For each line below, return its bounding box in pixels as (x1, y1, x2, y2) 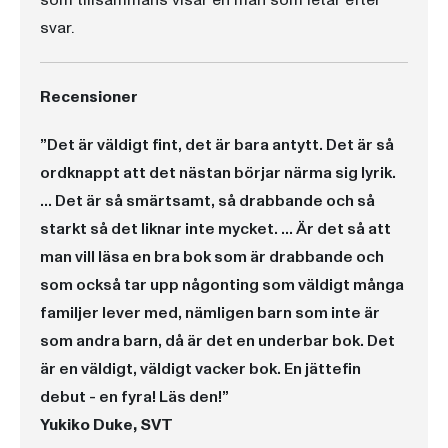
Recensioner (40, 86, 138, 108)
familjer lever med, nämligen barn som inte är (40, 302, 380, 324)
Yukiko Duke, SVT (40, 414, 173, 436)
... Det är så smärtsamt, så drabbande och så (40, 190, 375, 212)
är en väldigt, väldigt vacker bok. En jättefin (40, 358, 361, 380)
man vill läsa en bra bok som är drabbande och (40, 246, 384, 268)
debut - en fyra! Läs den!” (40, 386, 229, 408)
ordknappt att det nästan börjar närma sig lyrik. (40, 162, 396, 184)
